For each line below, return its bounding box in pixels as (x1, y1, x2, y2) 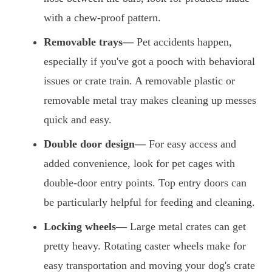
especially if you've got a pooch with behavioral (44, 55, 255, 68)
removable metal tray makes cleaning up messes (44, 94, 256, 107)
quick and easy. (44, 114, 112, 126)
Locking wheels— (44, 220, 127, 233)
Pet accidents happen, (134, 36, 232, 49)
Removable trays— (44, 36, 134, 49)
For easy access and (146, 138, 236, 151)
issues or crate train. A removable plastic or (44, 75, 235, 87)
